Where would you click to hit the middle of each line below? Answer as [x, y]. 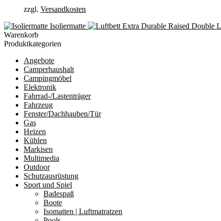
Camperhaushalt [49, 69]
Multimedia [41, 158]
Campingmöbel [48, 78]
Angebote [39, 60]
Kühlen [35, 140]
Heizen [35, 131]
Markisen [38, 149]
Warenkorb [21, 35]
